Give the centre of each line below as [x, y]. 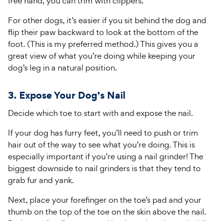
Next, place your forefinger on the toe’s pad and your [105, 200]
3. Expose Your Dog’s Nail [67, 95]
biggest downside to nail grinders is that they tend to [104, 168]
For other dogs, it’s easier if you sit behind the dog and [107, 20]
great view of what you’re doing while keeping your [102, 56]
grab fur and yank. [41, 180]
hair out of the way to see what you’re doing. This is [101, 145]
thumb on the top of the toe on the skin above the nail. [107, 212]
